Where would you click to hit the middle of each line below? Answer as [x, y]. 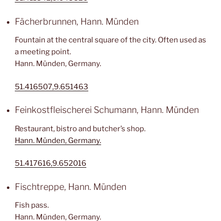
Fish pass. [32, 205]
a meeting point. [43, 52]
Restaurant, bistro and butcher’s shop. [80, 129]
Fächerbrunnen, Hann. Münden [77, 21]
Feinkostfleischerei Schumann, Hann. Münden [107, 110]
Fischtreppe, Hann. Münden [71, 186]
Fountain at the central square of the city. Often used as [110, 40]
